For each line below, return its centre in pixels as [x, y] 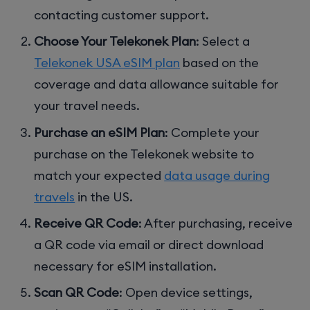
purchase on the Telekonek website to [144, 154]
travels [55, 197]
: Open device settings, [186, 292]
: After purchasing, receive [216, 223]
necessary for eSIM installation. [126, 266]
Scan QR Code [77, 292]
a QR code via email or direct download [149, 244]
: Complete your [212, 132]
